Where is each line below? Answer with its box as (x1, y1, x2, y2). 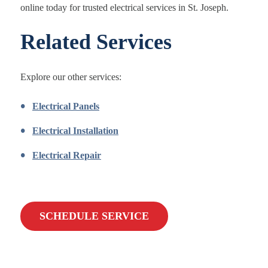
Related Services (20, 30, 172, 54)
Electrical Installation (32, 126, 118, 136)
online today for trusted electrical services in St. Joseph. (20, 2, 229, 13)
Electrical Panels (32, 101, 99, 111)
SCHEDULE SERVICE (39, 210, 149, 222)
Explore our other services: (20, 72, 121, 82)
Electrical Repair (32, 150, 101, 160)
